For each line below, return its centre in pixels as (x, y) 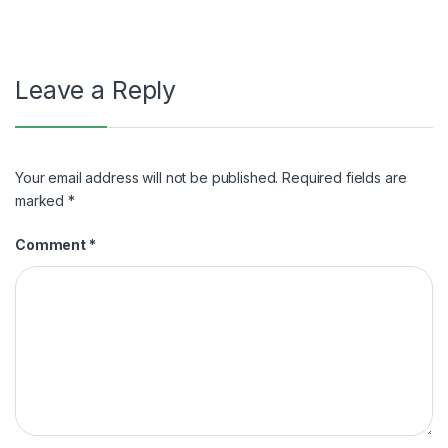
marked (42, 200)
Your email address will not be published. (147, 177)
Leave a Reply (96, 90)
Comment (52, 244)
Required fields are (344, 177)
